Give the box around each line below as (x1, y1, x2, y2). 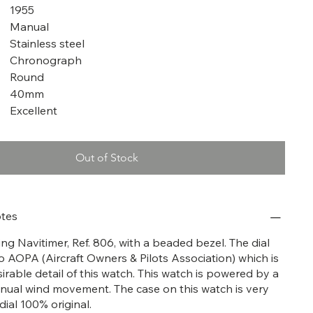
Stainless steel (9, 36, 85, 50)
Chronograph (9, 52, 82, 67)
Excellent (9, 103, 57, 117)
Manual (9, 19, 49, 34)
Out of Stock (75, 150, 139, 164)
